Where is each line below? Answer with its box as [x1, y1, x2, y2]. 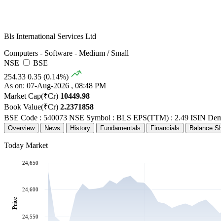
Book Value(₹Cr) [4, 103, 58, 111]
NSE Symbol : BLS [69, 113, 131, 122]
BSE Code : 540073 [4, 113, 67, 122]
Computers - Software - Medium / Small [4, 49, 129, 58]
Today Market [4, 141, 48, 150]
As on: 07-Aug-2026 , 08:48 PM [4, 81, 106, 90]
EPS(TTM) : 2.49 [133, 113, 188, 122]
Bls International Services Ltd [4, 32, 96, 41]
